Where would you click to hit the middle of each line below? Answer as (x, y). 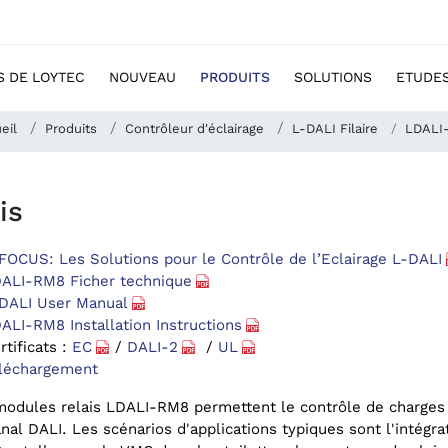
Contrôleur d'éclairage (194, 128)
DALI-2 (152, 346)
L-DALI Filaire (334, 128)
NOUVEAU (142, 77)
